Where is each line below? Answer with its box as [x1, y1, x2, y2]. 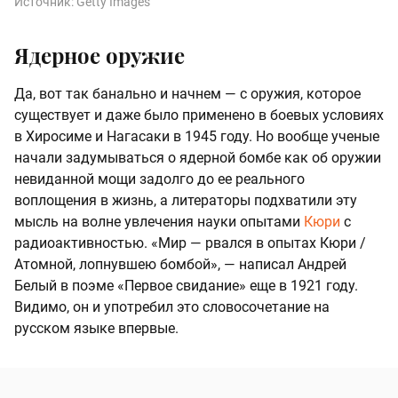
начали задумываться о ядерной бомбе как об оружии [14, 149, 381, 167]
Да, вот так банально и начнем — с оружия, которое [14, 85, 361, 103]
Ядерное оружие [14, 41, 185, 70]
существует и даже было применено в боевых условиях [14, 107, 384, 124]
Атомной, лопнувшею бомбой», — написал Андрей [14, 256, 346, 274]
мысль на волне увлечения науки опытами [14, 213, 304, 231]
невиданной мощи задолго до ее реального [14, 171, 305, 188]
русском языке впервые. [14, 320, 179, 338]
